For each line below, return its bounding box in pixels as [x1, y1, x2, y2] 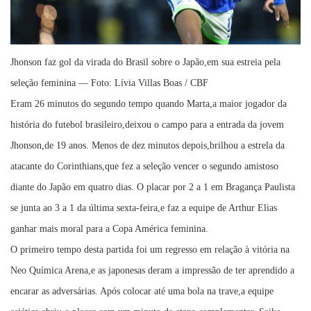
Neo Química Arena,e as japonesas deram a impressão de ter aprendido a [10, 265, 294, 276]
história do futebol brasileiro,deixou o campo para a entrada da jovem [10, 119, 284, 131]
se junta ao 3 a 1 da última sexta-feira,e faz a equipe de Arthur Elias [10, 203, 277, 214]
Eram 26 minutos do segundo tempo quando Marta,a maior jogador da [10, 99, 287, 110]
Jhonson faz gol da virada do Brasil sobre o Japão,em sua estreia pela [10, 57, 280, 68]
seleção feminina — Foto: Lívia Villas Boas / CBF [10, 78, 208, 89]
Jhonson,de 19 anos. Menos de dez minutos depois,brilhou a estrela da [10, 140, 285, 151]
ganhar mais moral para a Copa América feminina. [10, 224, 208, 235]
